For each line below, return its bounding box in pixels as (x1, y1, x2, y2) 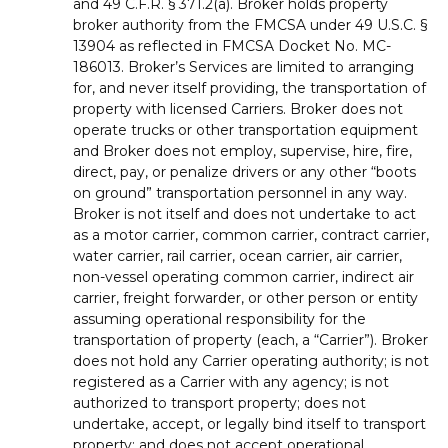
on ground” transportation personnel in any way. (73, 183, 407, 202)
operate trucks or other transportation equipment (73, 120, 418, 139)
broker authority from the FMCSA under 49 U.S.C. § (73, 15, 427, 34)
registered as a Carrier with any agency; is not (73, 372, 389, 391)
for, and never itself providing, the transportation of (73, 78, 426, 97)
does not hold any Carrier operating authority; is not (73, 351, 429, 370)
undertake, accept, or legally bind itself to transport (73, 414, 426, 433)
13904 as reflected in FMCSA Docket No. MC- (73, 36, 391, 55)
